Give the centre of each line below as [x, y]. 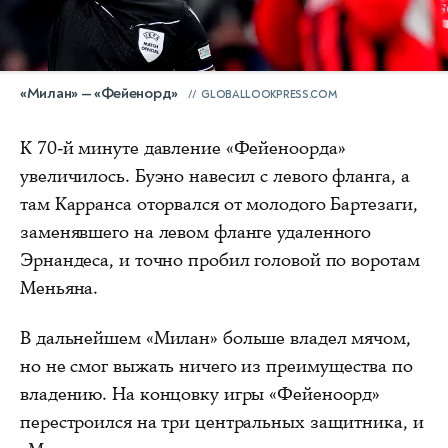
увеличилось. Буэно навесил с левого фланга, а [215, 175]
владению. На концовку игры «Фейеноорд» [200, 393]
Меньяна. [59, 287]
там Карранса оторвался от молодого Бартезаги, [219, 203]
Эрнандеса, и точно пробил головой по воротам [220, 259]
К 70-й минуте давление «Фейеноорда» [183, 147]
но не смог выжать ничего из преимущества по [216, 365]
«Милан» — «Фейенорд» [99, 93]
